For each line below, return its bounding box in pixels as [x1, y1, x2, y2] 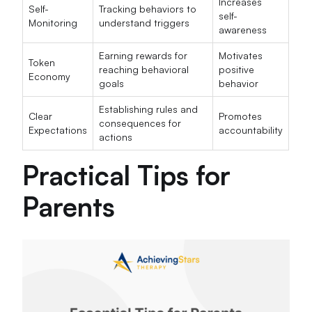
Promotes [219, 109, 263, 122]
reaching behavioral [99, 63, 189, 75]
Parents [22, 189, 116, 224]
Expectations [29, 123, 88, 136]
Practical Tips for [22, 158, 231, 192]
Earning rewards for [99, 49, 188, 61]
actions [99, 130, 133, 143]
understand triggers [99, 16, 190, 29]
